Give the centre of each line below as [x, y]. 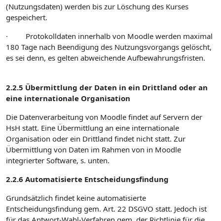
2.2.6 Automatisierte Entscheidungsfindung [87, 179]
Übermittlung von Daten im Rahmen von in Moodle [93, 149]
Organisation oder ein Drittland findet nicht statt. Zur [96, 139]
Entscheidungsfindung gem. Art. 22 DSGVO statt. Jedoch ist [106, 209]
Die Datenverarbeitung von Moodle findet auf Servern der [104, 117]
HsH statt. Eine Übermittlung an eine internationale [92, 128]
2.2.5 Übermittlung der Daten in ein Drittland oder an [107, 87]
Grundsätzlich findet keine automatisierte [76, 198]
